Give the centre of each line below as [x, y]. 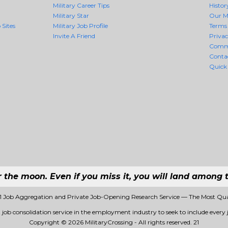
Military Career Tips [81, 5]
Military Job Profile [80, 26]
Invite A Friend [74, 36]
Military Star [71, 16]
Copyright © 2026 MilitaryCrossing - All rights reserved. [111, 222]
